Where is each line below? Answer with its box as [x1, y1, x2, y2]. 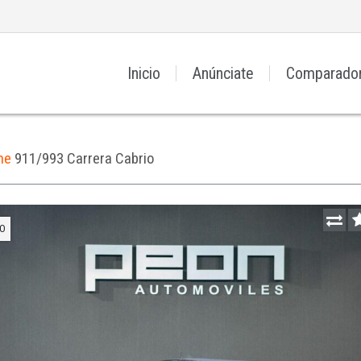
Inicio [127, 64, 160, 83]
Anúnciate [193, 64, 254, 83]
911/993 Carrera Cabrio [14, 149, 155, 168]
